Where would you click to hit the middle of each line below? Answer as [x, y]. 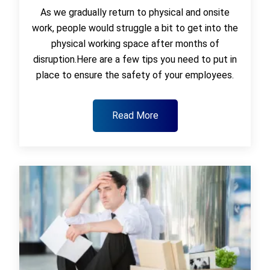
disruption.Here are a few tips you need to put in [135, 60]
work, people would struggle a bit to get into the [135, 28]
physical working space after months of [135, 44]
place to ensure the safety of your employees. [135, 75]
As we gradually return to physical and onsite [135, 13]
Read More [135, 115]
